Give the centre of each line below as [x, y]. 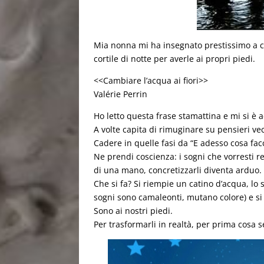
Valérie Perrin [121, 94]
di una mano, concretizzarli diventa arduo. [178, 170]
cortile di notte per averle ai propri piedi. [175, 59]
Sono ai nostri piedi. [133, 211]
